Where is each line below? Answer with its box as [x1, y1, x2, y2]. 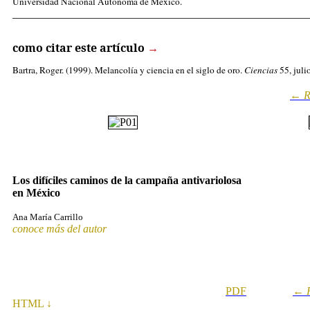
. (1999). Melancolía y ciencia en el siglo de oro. [62, 63, 244, 76]
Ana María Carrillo [12, 211, 83, 222]
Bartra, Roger [12, 63, 62, 76]
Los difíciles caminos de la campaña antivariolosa [12, 174, 241, 186]
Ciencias [244, 63, 277, 76]
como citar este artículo [12, 39, 145, 55]
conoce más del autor [12, 222, 107, 235]
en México [12, 186, 60, 199]
